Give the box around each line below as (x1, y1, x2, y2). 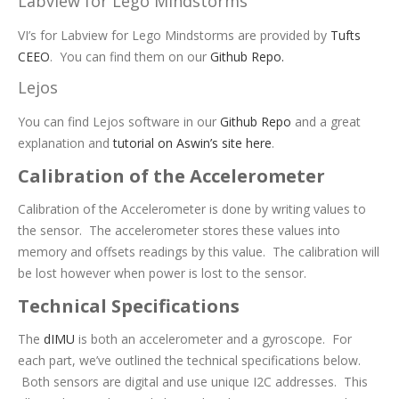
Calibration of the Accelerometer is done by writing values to (18, 199, 366, 217)
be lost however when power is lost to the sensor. (18, 264, 306, 281)
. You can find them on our (50, 47, 210, 65)
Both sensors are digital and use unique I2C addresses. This (18, 372, 368, 390)
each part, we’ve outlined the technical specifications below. (18, 351, 361, 369)
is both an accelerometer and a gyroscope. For (78, 330, 352, 347)
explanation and (18, 134, 113, 151)
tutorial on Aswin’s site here (113, 134, 272, 151)
